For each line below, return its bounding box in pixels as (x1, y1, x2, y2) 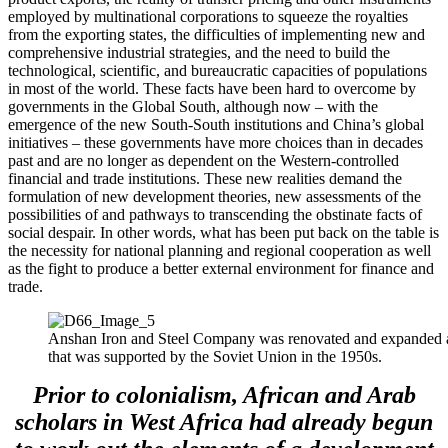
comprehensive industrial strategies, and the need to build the (8, 43, 390, 61)
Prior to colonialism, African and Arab (32, 381, 416, 408)
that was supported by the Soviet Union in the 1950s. (48, 347, 382, 365)
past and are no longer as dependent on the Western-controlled (8, 151, 399, 169)
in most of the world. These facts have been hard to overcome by (8, 79, 416, 97)
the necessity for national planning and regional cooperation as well (8, 241, 431, 259)
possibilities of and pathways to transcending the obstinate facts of (8, 205, 422, 223)
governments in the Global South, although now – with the (8, 97, 378, 115)
